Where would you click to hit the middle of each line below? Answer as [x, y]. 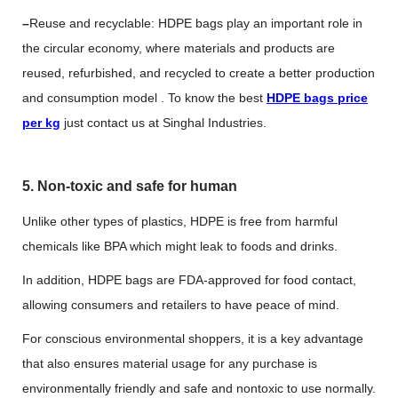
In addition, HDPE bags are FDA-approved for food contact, [189, 280]
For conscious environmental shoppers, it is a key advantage [193, 338]
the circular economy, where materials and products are [179, 48]
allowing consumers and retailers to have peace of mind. [181, 305]
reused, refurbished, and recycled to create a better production [199, 73]
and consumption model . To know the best [144, 98]
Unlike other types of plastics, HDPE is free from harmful [180, 221]
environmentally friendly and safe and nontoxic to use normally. [199, 388]
